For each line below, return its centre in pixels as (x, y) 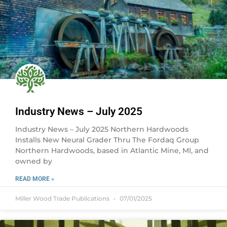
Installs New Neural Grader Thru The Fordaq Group (107, 140)
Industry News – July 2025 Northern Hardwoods (102, 129)
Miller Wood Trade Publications (63, 198)
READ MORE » (35, 179)
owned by (34, 161)
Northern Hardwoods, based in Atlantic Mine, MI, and (112, 150)
